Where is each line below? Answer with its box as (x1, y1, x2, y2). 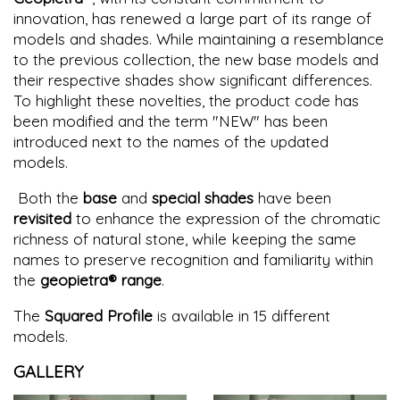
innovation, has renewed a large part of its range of (13, 9, 371, 29)
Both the (13, 188, 83, 208)
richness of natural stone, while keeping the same (13, 229, 356, 249)
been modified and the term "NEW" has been (13, 112, 328, 131)
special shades (152, 188, 254, 208)
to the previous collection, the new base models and (13, 50, 379, 70)
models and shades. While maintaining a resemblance (13, 29, 384, 49)
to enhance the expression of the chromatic (71, 209, 380, 229)
